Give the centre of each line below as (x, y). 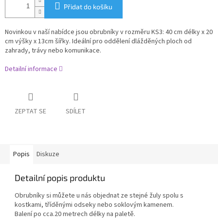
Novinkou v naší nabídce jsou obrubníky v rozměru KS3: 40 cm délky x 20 (109, 32)
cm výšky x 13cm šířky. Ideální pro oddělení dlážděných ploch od (98, 42)
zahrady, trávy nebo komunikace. (54, 51)
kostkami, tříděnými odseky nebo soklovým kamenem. (94, 205)
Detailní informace (31, 69)
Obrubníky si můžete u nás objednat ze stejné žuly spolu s (99, 196)
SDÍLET (76, 112)
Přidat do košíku (88, 7)
